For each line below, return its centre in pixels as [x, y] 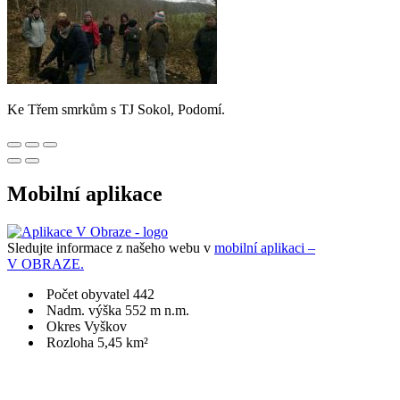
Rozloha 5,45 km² [97, 342]
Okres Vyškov [87, 326]
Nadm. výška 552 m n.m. [118, 310]
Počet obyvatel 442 [100, 294]
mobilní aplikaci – [265, 247]
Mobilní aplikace [85, 193]
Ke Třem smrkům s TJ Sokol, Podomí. [116, 109]
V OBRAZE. [46, 263]
